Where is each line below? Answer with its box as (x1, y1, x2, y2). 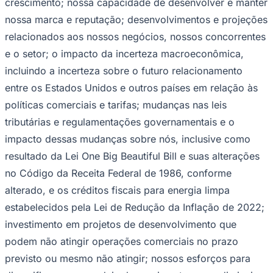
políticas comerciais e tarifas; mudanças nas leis (5, 98, 227, 111)
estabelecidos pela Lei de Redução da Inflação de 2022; (5, 200, 264, 213)
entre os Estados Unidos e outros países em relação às (5, 81, 258, 94)
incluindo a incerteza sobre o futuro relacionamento (5, 64, 243, 77)
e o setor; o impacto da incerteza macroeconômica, (5, 47, 244, 60)
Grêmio (5, 141, 34, 151)
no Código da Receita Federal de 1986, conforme (5, 166, 232, 179)
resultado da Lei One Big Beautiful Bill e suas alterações (5, 149, 260, 162)
